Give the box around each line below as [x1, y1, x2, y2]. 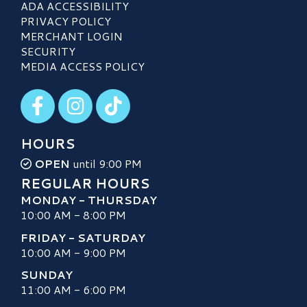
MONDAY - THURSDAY [21, 192, 157, 208]
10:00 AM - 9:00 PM [21, 244, 126, 260]
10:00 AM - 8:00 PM [21, 207, 126, 223]
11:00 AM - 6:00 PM [21, 281, 126, 297]
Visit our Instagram [58, 88, 156, 104]
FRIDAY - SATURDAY [21, 229, 145, 245]
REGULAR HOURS [21, 174, 149, 193]
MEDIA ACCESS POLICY [21, 58, 145, 75]
